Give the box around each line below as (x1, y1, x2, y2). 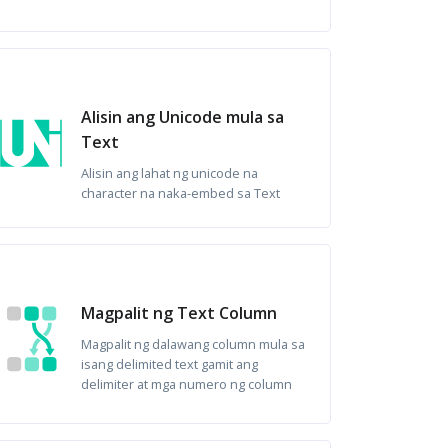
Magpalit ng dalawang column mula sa (80, 335, 305, 353)
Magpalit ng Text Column (80, 302, 277, 324)
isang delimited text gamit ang (80, 355, 258, 373)
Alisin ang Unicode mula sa (80, 106, 284, 128)
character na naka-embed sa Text (80, 184, 280, 202)
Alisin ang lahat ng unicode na (80, 164, 258, 182)
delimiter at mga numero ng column (80, 375, 292, 393)
